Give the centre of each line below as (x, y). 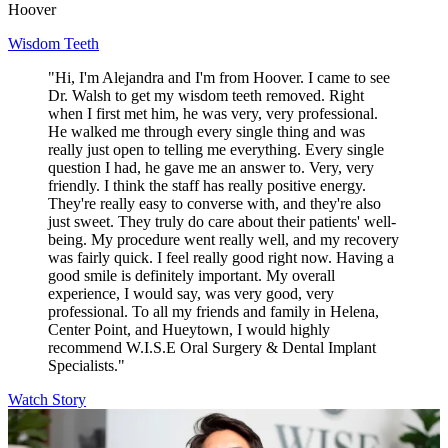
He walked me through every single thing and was (206, 131)
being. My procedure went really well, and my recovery (223, 239)
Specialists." (86, 365)
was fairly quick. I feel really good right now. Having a (221, 257)
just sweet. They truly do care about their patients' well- (222, 221)
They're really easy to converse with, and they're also (214, 203)
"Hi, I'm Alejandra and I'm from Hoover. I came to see (219, 77)
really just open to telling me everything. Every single (216, 149)
